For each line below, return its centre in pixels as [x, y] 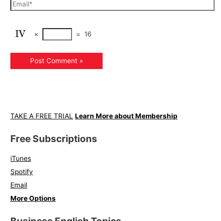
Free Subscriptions [54, 138]
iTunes [21, 159]
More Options [33, 199]
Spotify [22, 172]
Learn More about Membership [127, 116]
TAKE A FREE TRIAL [42, 116]
